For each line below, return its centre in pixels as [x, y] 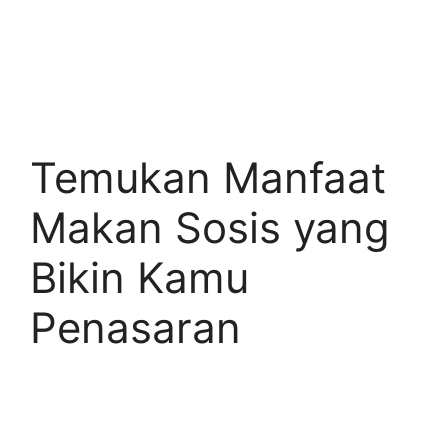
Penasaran [135, 327]
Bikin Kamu [139, 277]
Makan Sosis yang [210, 227]
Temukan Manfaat [208, 177]
